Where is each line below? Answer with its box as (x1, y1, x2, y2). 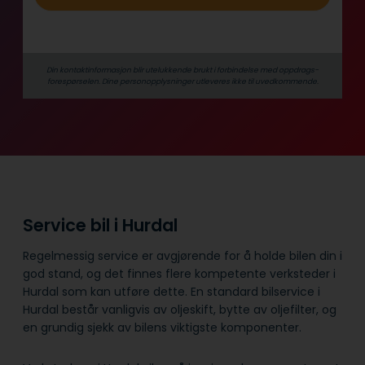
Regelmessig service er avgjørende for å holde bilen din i (23, 247, 342, 264)
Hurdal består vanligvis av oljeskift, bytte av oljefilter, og (23, 301, 336, 318)
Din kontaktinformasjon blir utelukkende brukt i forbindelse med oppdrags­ (46, 64, 319, 76)
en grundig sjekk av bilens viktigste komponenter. (23, 319, 301, 336)
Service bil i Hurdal (23, 213, 182, 238)
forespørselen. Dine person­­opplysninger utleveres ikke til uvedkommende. (46, 76, 319, 87)
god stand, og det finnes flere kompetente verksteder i (23, 265, 336, 282)
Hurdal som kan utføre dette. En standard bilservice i (23, 283, 320, 300)
